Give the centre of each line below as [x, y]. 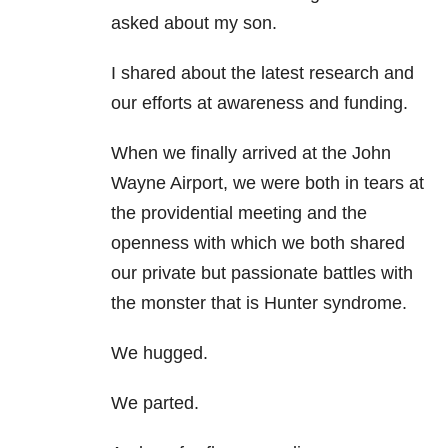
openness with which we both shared [258, 243]
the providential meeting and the [239, 213]
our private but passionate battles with [262, 273]
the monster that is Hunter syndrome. [259, 303]
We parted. [155, 403]
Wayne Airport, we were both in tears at [267, 183]
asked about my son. [194, 23]
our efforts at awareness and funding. [259, 103]
